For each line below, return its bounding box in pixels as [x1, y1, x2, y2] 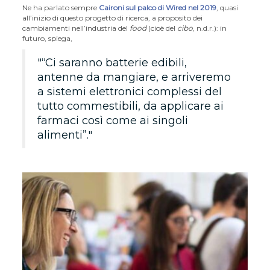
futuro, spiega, [22, 33, 75, 43]
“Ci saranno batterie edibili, [42, 55, 187, 69]
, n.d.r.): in [193, 23, 227, 33]
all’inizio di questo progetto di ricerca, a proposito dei [22, 13, 203, 22]
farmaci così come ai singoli [37, 113, 189, 127]
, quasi [216, 2, 239, 12]
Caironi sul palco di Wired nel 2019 [99, 2, 217, 12]
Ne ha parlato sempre [22, 2, 99, 12]
